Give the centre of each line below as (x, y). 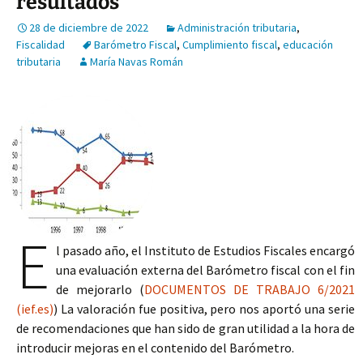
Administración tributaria (237, 28)
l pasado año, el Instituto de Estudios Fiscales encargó (205, 250)
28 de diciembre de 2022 (89, 28)
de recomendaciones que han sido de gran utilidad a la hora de (186, 328)
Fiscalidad (41, 45)
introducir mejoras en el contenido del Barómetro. (155, 348)
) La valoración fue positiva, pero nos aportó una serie (204, 309)
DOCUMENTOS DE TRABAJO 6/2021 (250, 289)
